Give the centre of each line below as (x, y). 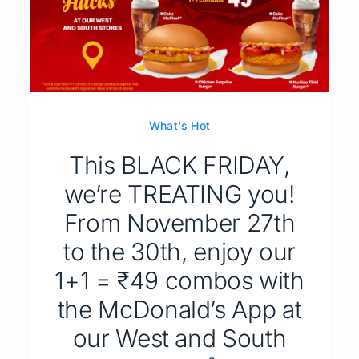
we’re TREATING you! (179, 194)
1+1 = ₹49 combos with (179, 280)
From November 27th (179, 222)
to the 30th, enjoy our (179, 251)
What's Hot (179, 125)
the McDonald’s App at (179, 309)
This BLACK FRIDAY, (179, 165)
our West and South (179, 338)
